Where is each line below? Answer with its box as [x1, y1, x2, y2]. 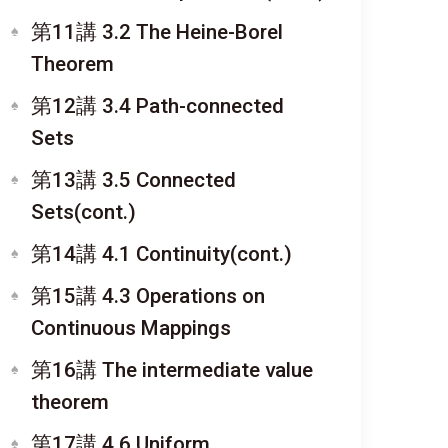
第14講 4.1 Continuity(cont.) [31, 242, 292, 266]
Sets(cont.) [31, 200, 136, 224]
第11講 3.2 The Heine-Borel [31, 20, 283, 44]
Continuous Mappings [31, 316, 231, 340]
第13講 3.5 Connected [31, 168, 236, 192]
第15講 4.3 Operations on [31, 284, 265, 308]
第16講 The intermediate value [31, 358, 313, 382]
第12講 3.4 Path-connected [31, 94, 284, 118]
